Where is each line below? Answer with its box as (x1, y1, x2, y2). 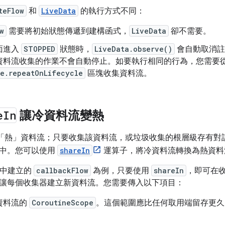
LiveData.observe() (94, 44, 172, 54)
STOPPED (24, 44, 55, 54)
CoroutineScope (32, 198, 93, 207)
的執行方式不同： (78, 6, 145, 16)
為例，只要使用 (91, 166, 151, 176)
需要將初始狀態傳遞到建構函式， (7, 26, 129, 36)
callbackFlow (36, 166, 88, 175)
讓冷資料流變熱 (17, 108, 104, 123)
